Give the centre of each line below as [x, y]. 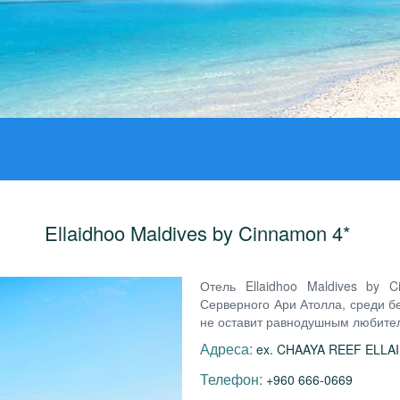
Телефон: [231, 379]
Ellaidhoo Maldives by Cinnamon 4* [200, 233]
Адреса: [226, 349]
